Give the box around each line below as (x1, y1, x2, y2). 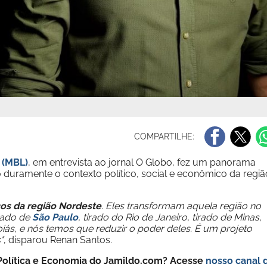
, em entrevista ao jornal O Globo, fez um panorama (28, 157, 256, 168)
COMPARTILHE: (134, 131, 197, 141)
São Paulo (32, 212, 78, 223)
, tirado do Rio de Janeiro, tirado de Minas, (78, 212, 262, 223)
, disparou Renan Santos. (4, 234, 114, 246)
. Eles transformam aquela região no (101, 200, 261, 212)
